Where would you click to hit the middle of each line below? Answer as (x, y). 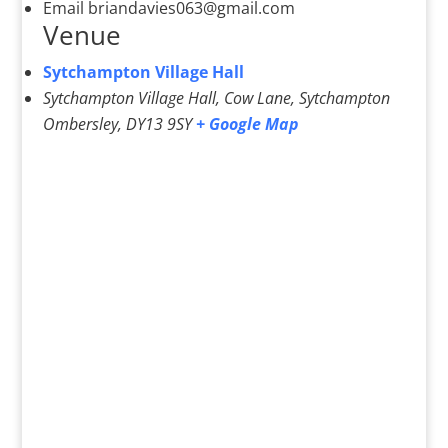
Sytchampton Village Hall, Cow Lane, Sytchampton (216, 98)
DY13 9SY (158, 124)
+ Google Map (247, 124)
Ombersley (80, 124)
